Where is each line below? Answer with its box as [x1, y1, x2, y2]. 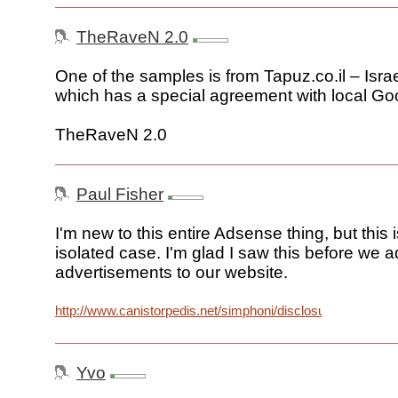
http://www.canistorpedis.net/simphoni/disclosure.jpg [55, 303, 357, 319]
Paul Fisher [76, 185, 163, 204]
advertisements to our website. [55, 263, 288, 283]
